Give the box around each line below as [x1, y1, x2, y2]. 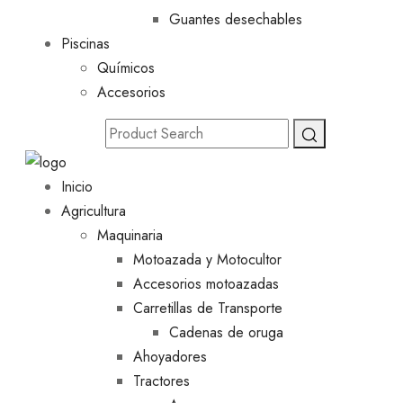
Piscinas [61, 33, 110, 55]
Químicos [97, 58, 155, 79]
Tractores [133, 370, 190, 391]
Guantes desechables [169, 9, 302, 31]
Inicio [61, 175, 93, 197]
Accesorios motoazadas [133, 273, 279, 294]
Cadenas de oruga [169, 321, 283, 343]
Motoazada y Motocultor [133, 248, 282, 270]
